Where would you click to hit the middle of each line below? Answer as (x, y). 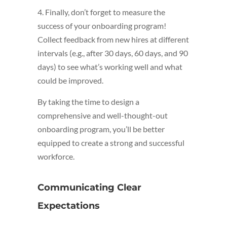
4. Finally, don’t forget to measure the (101, 12)
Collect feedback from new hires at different (113, 40)
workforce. (56, 157)
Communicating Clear (89, 188)
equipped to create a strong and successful (111, 143)
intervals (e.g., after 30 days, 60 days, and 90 (113, 53)
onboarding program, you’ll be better (101, 129)
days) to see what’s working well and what (110, 67)
